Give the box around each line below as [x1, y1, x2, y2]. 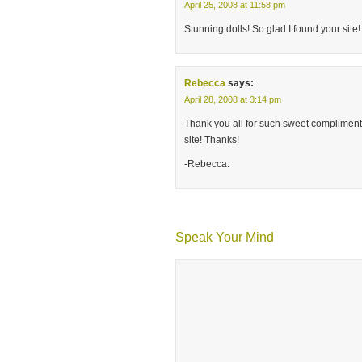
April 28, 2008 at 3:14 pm [184, 95, 281, 104]
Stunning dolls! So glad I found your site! [184, 23, 360, 35]
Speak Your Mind [175, 230, 274, 244]
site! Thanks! [184, 134, 239, 145]
